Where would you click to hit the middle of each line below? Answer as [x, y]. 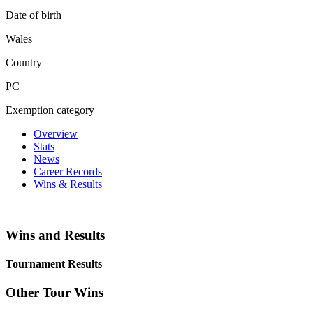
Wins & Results [68, 184]
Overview [56, 133]
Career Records [68, 171]
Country [24, 62]
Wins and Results [55, 235]
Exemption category [50, 110]
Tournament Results [54, 263]
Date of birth [34, 15]
